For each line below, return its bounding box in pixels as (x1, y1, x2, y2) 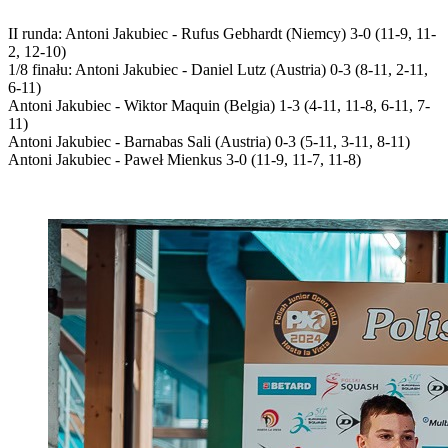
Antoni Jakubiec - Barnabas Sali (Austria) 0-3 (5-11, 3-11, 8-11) (8, 132, 410, 150)
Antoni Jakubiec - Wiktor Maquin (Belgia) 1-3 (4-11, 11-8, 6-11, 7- (8, 96, 430, 114)
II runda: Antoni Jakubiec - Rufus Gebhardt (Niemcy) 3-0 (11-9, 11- (8, 24, 436, 42)
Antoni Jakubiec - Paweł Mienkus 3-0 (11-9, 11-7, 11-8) (8, 150, 361, 168)
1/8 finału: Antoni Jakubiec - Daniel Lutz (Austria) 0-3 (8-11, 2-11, (8, 60, 428, 78)
